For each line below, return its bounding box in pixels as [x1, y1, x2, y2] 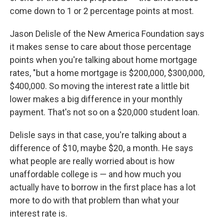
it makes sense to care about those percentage [10, 42, 191, 52]
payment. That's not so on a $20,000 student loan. [10, 107, 200, 117]
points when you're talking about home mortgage [10, 55, 197, 65]
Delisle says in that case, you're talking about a [10, 130, 186, 140]
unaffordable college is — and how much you [10, 169, 181, 179]
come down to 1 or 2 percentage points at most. [10, 6, 194, 16]
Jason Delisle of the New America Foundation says [10, 29, 204, 39]
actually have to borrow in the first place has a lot [10, 182, 196, 192]
